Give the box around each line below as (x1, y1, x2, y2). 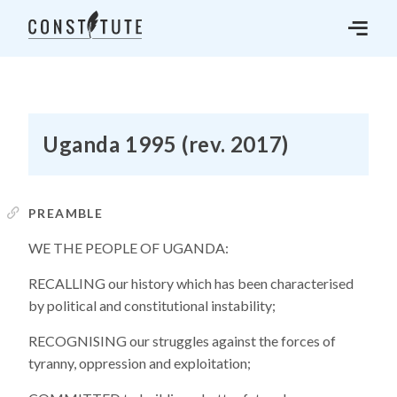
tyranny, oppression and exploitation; (28, 354, 251, 371)
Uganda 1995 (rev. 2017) (43, 131, 289, 157)
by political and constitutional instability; (28, 297, 276, 314)
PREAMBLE (28, 206, 104, 221)
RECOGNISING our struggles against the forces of (28, 332, 336, 349)
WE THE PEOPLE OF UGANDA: (28, 239, 229, 256)
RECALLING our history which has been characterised (28, 275, 354, 292)
